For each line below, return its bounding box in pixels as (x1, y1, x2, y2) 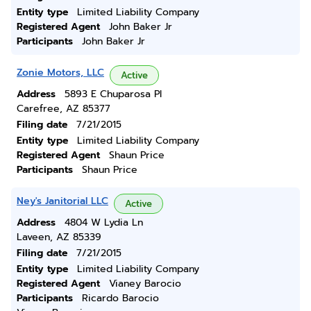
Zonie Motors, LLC (17, 65, 104, 80)
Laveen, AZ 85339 (17, 230, 101, 244)
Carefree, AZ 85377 (17, 101, 110, 116)
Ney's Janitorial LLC (17, 194, 108, 208)
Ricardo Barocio (82, 291, 159, 305)
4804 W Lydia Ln (65, 215, 143, 230)
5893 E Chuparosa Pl (65, 87, 162, 101)
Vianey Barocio (109, 276, 181, 291)
